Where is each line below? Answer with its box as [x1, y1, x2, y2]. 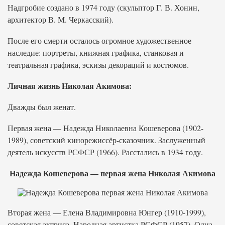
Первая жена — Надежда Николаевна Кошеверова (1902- [8, 123, 203, 133]
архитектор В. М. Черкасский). [8, 14, 114, 25]
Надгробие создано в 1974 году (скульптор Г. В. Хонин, [8, 2, 199, 13]
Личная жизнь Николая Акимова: [8, 80, 132, 91]
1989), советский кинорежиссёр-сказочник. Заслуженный [8, 135, 205, 145]
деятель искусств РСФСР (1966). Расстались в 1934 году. [8, 147, 203, 157]
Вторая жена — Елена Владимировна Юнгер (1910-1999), [8, 207, 206, 217]
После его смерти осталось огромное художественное [8, 35, 191, 46]
